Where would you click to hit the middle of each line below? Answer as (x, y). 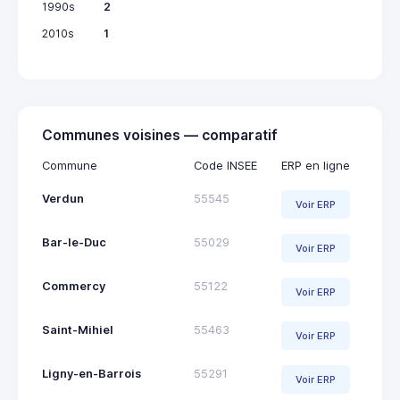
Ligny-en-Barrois (92, 374)
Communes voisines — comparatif (160, 136)
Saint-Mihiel (78, 330)
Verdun (63, 199)
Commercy (74, 287)
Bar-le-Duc (74, 243)
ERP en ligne (316, 166)
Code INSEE (225, 166)
